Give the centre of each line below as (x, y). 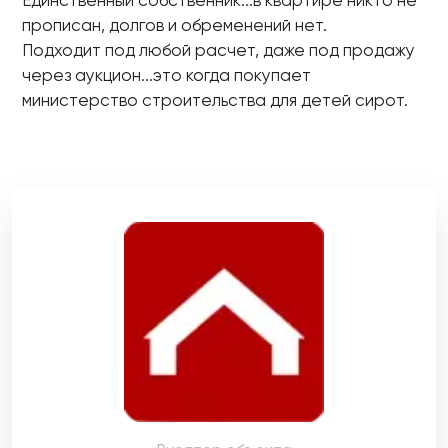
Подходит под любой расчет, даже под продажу (218, 50)
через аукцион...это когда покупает (166, 75)
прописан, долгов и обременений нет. (174, 25)
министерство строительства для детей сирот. (215, 100)
